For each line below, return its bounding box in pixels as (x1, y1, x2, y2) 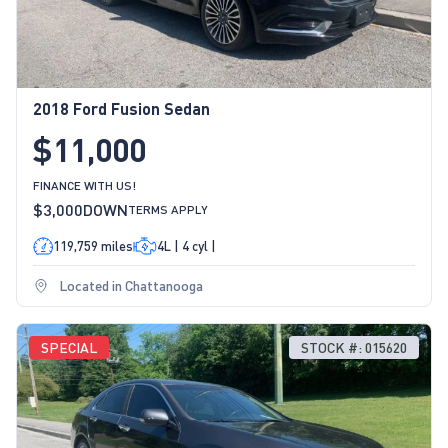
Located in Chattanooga (59, 277, 203, 295)
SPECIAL (41, 339, 97, 357)
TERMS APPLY (128, 202, 208, 218)
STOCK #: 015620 (301, 339, 407, 357)
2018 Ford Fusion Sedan (33, 99, 210, 119)
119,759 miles (53, 238, 133, 255)
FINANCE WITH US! (33, 178, 136, 194)
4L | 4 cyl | (157, 238, 216, 255)
